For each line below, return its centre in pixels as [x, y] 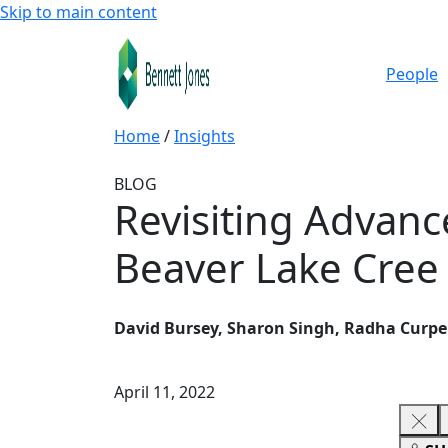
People [412, 74]
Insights [204, 136]
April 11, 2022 [164, 392]
